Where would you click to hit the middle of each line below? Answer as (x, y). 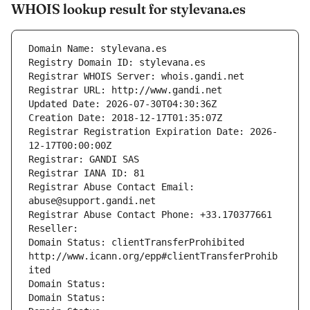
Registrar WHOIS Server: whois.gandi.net (136, 76)
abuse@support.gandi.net (92, 201)
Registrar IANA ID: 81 (86, 173)
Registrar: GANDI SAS (84, 159)
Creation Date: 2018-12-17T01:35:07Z (125, 118)
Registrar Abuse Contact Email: (111, 187)
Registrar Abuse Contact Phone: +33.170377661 (150, 215)
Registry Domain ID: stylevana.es (117, 63)
